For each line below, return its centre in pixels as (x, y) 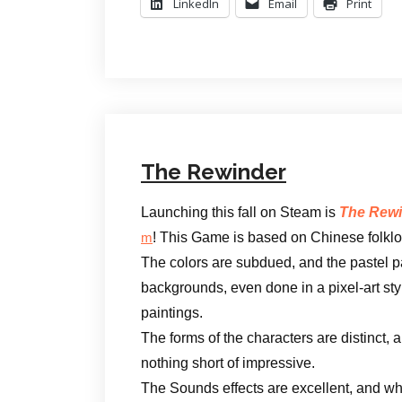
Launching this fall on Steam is (240, 212)
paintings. (172, 312)
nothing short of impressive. (228, 363)
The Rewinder (214, 171)
